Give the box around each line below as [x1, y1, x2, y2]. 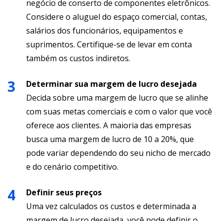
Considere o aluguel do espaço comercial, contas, [26, 11, 207, 22]
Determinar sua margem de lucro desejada [26, 78, 197, 89]
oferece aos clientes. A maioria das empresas [26, 119, 191, 131]
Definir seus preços [26, 186, 102, 198]
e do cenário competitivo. [26, 161, 118, 172]
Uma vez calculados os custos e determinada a [26, 200, 196, 212]
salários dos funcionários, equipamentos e [26, 25, 183, 36]
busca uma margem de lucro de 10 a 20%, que [26, 133, 194, 145]
